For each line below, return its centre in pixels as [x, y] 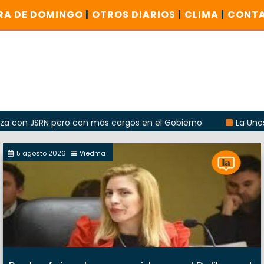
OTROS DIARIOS [135, 14]
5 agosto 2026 [41, 154]
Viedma [93, 154]
